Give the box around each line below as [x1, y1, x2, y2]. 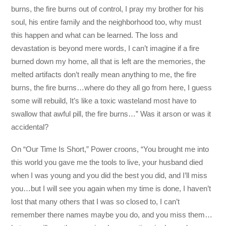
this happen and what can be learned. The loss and [11, 31, 178, 40]
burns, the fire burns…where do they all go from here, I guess [11, 83, 212, 92]
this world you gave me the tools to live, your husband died [11, 158, 203, 167]
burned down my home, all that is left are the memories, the [11, 57, 206, 66]
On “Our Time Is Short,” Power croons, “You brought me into [11, 145, 209, 154]
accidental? [11, 123, 49, 132]
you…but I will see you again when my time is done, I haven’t [11, 184, 211, 193]
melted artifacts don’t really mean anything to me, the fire [11, 70, 197, 79]
